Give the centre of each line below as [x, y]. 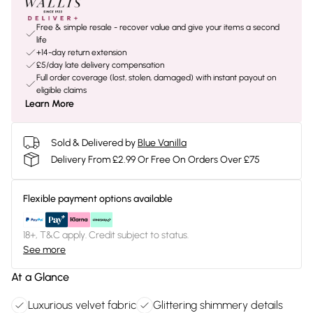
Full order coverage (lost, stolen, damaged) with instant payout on [156, 78]
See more [44, 250]
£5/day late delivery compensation [100, 65]
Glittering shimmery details [218, 305]
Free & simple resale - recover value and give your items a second [158, 27]
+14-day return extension [81, 52]
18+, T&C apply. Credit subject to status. [106, 235]
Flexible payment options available [98, 199]
